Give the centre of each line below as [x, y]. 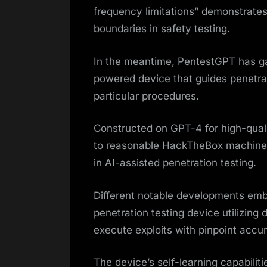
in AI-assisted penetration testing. [175, 163]
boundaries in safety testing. [162, 29]
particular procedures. [146, 96]
